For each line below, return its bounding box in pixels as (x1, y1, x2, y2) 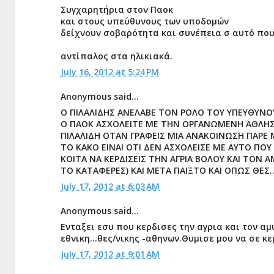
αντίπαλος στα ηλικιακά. (61, 50, 172, 62)
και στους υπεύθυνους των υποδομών (61, 15, 229, 27)
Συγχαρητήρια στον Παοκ (61, 4, 173, 15)
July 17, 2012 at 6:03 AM (61, 180, 160, 192)
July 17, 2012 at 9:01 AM (61, 248, 160, 260)
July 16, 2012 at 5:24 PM (61, 66, 159, 78)
